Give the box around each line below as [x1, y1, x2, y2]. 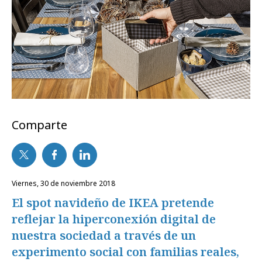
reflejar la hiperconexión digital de [12, 211, 216, 227]
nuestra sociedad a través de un [12, 227, 196, 243]
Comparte [12, 116, 67, 133]
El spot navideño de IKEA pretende [12, 194, 214, 211]
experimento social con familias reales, [12, 243, 239, 260]
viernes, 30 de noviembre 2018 [16, 178, 115, 188]
